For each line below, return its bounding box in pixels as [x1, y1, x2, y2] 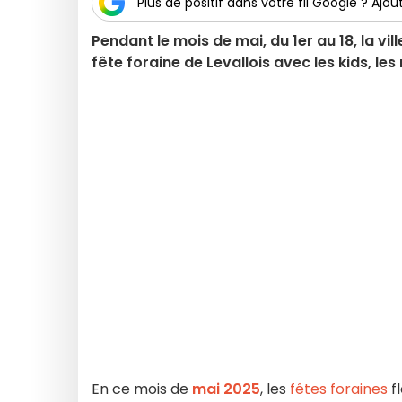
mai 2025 [192, 379, 260, 399]
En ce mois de [92, 379, 192, 399]
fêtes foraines [286, 379, 388, 399]
